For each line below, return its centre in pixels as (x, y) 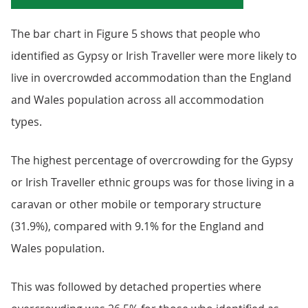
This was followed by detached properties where (136, 287)
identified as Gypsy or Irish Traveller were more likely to (154, 56)
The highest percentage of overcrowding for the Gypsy (152, 160)
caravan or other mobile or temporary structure (136, 204)
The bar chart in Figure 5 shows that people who (136, 34)
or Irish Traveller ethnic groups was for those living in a (153, 182)
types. (26, 122)
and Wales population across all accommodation (137, 100)
